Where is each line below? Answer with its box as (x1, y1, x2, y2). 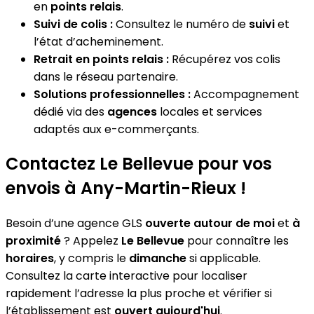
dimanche (129, 250, 186, 267)
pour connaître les (184, 233, 289, 250)
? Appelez (61, 233, 121, 250)
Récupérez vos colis (169, 50, 280, 67)
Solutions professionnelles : (34, 86, 191, 102)
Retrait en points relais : (34, 50, 169, 67)
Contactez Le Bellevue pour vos (6, 152, 272, 176)
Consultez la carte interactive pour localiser (6, 268, 247, 285)
